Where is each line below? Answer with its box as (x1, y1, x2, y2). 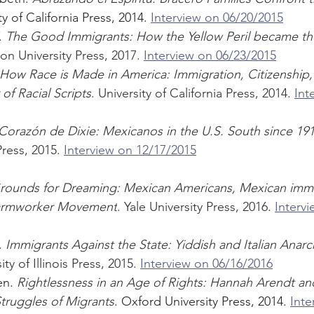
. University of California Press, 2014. (91, 86, 294, 102)
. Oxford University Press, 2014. (114, 294, 290, 310)
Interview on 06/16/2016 (140, 256, 273, 272)
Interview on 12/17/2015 (64, 142, 196, 158)
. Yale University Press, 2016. (117, 199, 275, 215)
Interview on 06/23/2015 (144, 48, 276, 64)
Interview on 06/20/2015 (151, 10, 283, 26)
